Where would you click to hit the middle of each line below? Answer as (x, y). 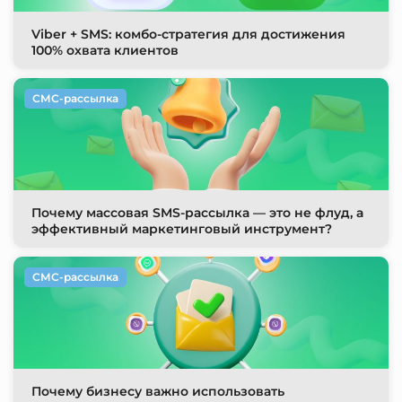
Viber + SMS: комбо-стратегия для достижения (188, 35)
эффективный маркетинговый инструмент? (182, 229)
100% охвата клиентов (105, 51)
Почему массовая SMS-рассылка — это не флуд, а (197, 213)
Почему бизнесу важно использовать (158, 392)
